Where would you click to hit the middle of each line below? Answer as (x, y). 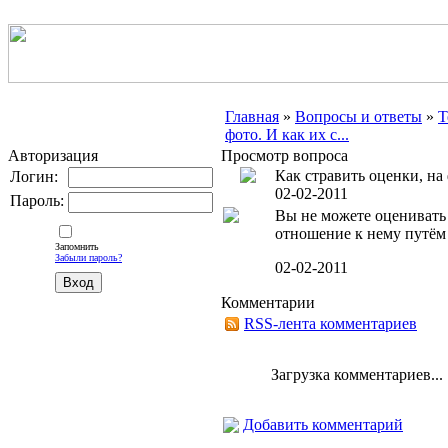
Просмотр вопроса (284, 155)
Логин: (34, 176)
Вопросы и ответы (358, 116)
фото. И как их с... (287, 134)
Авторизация (53, 155)
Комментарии (268, 302)
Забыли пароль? (88, 257)
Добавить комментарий (323, 424)
